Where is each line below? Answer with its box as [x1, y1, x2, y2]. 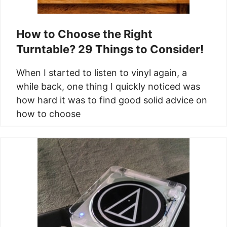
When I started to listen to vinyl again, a [16, 67, 187, 78]
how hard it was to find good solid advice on [16, 94, 207, 105]
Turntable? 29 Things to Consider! [16, 42, 204, 56]
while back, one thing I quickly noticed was [16, 81, 200, 92]
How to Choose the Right [16, 27, 153, 41]
